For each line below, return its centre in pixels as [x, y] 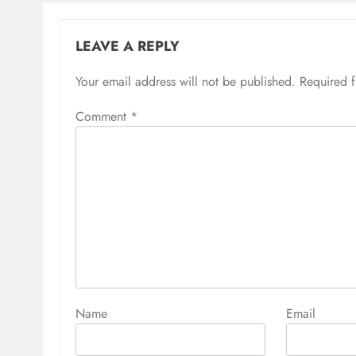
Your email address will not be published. [186, 81]
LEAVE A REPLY [128, 46]
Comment [103, 116]
